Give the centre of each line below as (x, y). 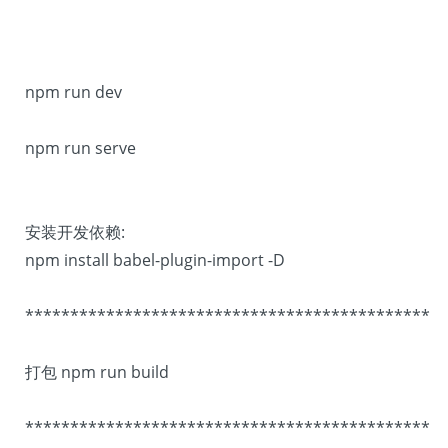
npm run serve (80, 148)
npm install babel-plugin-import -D (155, 260)
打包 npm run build (99, 372)
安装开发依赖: (75, 232)
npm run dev (73, 92)
